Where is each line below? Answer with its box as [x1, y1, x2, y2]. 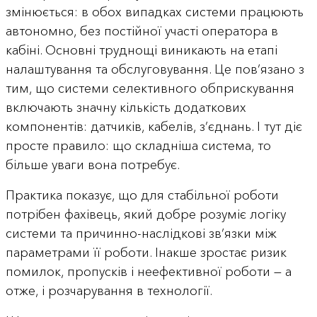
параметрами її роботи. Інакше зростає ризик [5, 245, 287, 261]
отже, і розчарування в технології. [5, 283, 212, 299]
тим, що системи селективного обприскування [5, 81, 294, 97]
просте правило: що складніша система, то [5, 138, 271, 154]
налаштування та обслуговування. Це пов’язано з [5, 62, 304, 78]
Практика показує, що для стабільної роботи [5, 188, 279, 204]
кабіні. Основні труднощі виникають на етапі [5, 42, 277, 59]
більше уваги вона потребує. [5, 157, 180, 173]
